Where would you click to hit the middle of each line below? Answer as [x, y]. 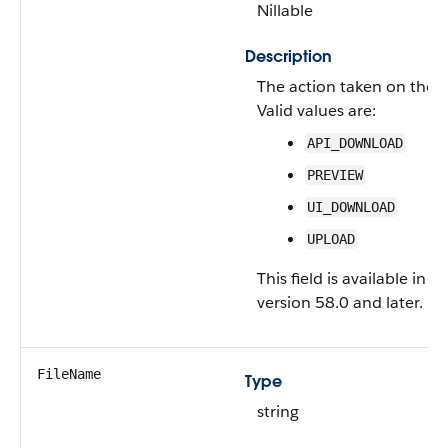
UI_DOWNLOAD [351, 207]
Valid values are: [316, 110]
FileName [69, 374]
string [278, 411]
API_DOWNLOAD [355, 143]
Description [288, 56]
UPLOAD [331, 239]
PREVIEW [335, 175]
